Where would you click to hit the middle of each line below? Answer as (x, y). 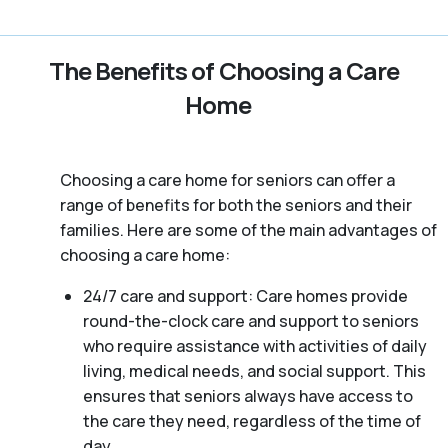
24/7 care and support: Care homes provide (245, 295)
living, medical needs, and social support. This (254, 370)
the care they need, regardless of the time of (251, 420)
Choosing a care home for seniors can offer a (227, 179)
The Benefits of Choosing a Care (224, 70)
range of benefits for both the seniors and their (236, 204)
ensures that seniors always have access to (247, 395)
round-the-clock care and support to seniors (250, 320)
